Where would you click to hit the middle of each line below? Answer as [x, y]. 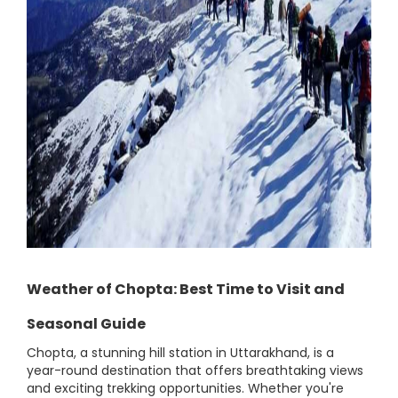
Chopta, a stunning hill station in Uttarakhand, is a [180, 353]
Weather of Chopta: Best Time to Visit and [186, 289]
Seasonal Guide [86, 324]
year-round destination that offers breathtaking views [195, 370]
